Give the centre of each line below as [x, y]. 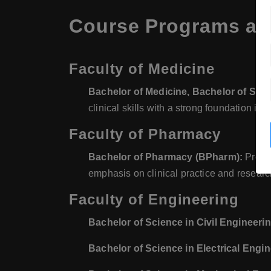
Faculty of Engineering [154, 199]
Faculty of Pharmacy [145, 134]
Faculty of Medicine [142, 69]
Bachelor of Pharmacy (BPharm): [166, 157]
